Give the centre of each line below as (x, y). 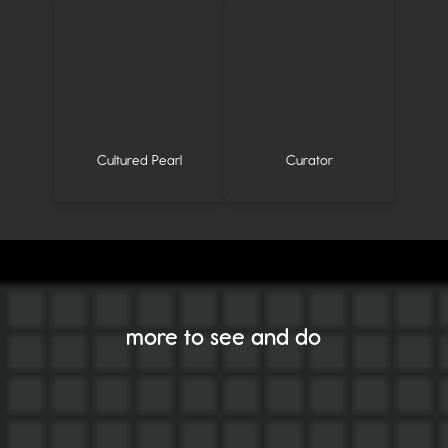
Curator (309, 160)
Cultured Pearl (139, 160)
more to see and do (224, 337)
